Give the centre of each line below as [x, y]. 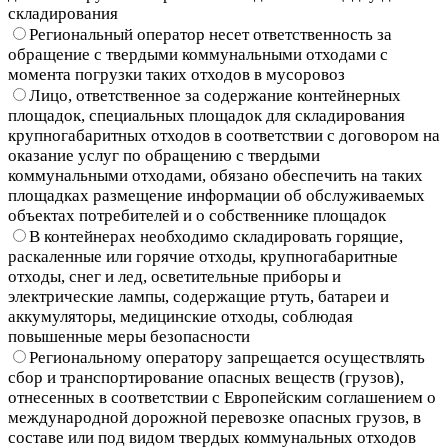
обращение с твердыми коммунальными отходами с [198, 54]
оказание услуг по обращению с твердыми [164, 155]
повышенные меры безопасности [129, 336]
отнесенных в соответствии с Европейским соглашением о [222, 397]
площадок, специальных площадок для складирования [206, 115]
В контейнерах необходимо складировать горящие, [216, 236]
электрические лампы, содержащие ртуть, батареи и [198, 296]
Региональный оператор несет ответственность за [210, 34]
